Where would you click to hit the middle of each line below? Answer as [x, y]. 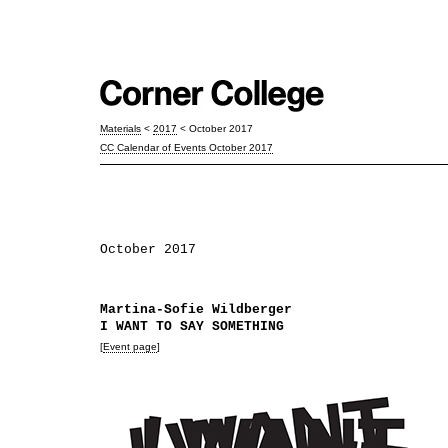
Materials [120, 128]
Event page [130, 347]
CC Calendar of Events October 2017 [186, 148]
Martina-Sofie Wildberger [196, 310]
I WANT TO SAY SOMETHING [192, 327]
